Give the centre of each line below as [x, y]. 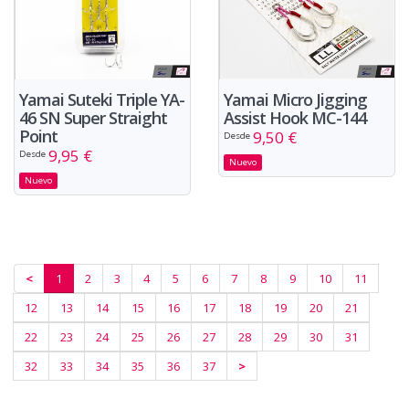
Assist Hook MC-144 [295, 118]
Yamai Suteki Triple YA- [102, 100]
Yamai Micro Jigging [295, 100]
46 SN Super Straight [93, 118]
